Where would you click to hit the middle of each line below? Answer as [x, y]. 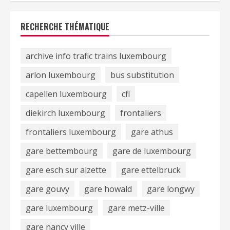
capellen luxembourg [66, 94]
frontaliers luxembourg [71, 132]
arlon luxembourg [61, 75]
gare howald [108, 189]
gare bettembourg [62, 151]
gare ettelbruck [151, 170]
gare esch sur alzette [66, 170]
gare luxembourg [59, 208]
